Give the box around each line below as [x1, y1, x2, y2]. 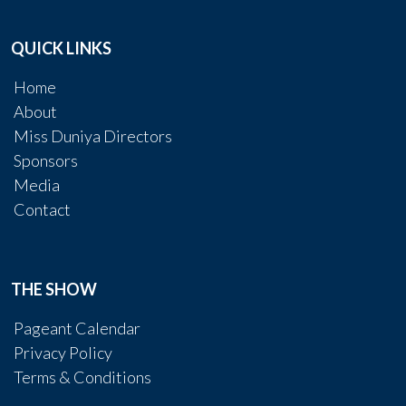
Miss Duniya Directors [14, 126, 172, 146]
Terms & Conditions [14, 367, 151, 387]
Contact [14, 199, 71, 219]
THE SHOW [11, 279, 97, 299]
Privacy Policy [14, 343, 112, 362]
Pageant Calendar [14, 318, 140, 338]
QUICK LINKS [11, 38, 111, 58]
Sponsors [14, 150, 78, 170]
